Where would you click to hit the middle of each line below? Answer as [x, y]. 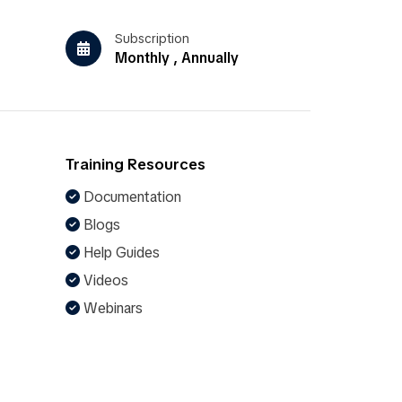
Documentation [131, 197]
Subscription [152, 39]
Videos [104, 280]
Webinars [111, 308]
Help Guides [120, 253]
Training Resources [135, 164]
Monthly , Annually [177, 58]
